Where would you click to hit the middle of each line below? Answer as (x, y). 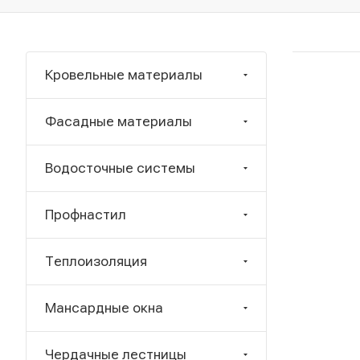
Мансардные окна (104, 308)
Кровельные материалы (124, 75)
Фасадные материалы (119, 121)
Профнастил (86, 215)
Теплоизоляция (96, 261)
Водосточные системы (120, 168)
